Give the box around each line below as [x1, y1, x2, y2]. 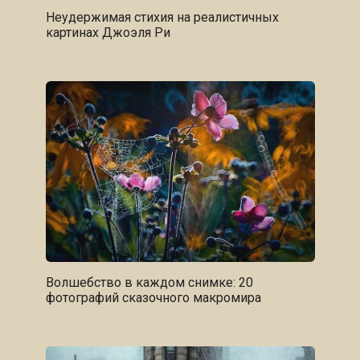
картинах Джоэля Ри [45, 25, 170, 41]
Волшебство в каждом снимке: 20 [45, 274, 253, 290]
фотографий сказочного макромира [45, 289, 261, 305]
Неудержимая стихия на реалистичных [45, 10, 279, 26]
